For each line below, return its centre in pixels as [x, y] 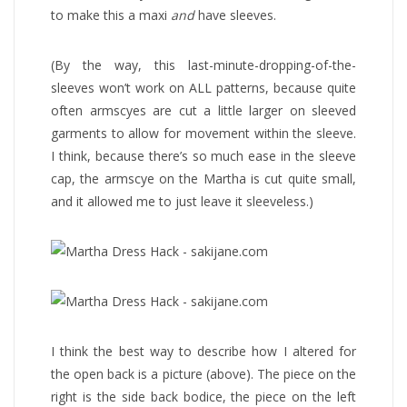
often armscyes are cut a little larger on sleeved [203, 110]
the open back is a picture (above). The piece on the [203, 373]
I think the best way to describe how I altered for [203, 351]
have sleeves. [235, 15]
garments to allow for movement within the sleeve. [203, 133]
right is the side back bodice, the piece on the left [203, 396]
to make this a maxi [111, 15]
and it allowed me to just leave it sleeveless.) [182, 201]
